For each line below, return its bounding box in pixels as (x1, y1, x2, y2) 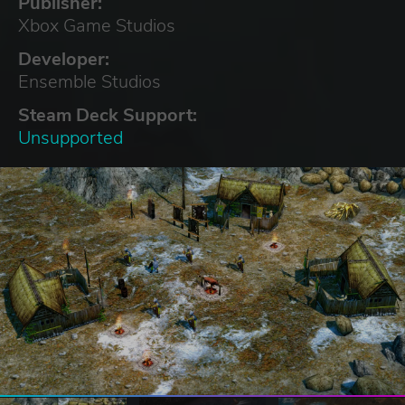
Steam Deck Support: (18, 102, 197, 127)
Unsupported (18, 125, 123, 150)
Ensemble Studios (18, 69, 161, 94)
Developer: (18, 46, 109, 71)
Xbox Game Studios (18, 13, 175, 38)
